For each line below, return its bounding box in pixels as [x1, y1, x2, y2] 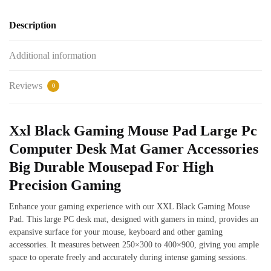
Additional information [9, 50, 96, 60]
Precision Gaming [9, 177, 121, 193]
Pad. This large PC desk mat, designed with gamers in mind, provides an [9, 215, 258, 224]
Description [9, 20, 56, 30]
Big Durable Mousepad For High [9, 159, 214, 175]
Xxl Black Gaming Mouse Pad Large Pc [9, 123, 257, 139]
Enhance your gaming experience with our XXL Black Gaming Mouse [9, 202, 250, 211]
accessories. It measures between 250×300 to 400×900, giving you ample [9, 240, 259, 249]
